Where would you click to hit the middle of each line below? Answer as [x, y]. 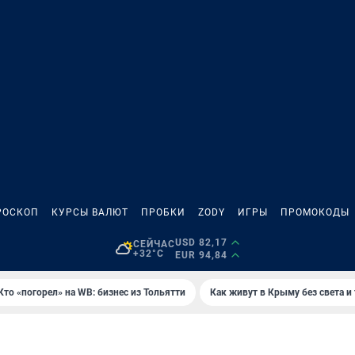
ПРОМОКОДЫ [315, 212]
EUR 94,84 [201, 255]
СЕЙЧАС [154, 244]
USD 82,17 [201, 242]
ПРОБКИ [163, 212]
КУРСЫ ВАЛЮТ [90, 212]
